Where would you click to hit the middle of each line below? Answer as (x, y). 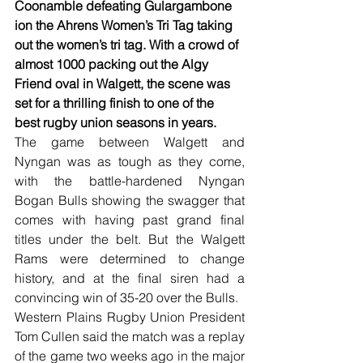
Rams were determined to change (130, 259)
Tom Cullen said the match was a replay (130, 337)
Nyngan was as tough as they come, (130, 162)
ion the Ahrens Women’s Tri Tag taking (125, 26)
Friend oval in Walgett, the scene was (124, 84)
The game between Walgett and (130, 142)
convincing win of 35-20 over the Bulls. (126, 298)
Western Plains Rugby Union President (130, 317)
